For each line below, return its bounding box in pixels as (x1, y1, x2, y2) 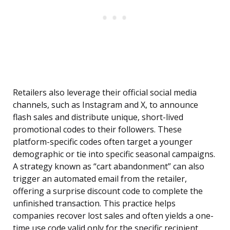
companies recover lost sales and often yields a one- (13, 210, 214, 222)
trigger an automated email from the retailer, (13, 173, 187, 185)
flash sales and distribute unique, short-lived (13, 111, 183, 123)
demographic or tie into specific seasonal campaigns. (13, 148, 215, 160)
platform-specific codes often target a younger (13, 136, 193, 148)
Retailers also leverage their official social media (13, 87, 197, 99)
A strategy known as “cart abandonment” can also (13, 161, 204, 172)
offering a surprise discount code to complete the (13, 185, 203, 197)
